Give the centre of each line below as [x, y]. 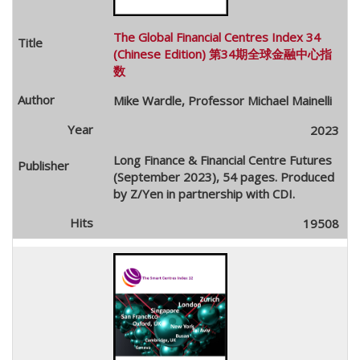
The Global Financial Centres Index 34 [217, 37]
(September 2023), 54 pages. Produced [223, 176]
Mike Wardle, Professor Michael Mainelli [222, 100]
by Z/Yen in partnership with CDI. [204, 193]
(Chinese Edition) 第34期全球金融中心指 [222, 53]
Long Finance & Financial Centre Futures [222, 160]
